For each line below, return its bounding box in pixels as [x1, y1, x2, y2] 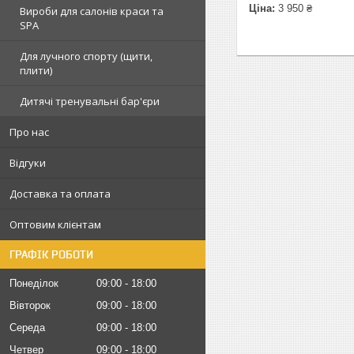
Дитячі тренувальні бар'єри [20, 93, 160, 108]
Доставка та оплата [9, 186, 111, 201]
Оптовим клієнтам [9, 217, 101, 232]
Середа [9, 321, 45, 333]
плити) [20, 62, 52, 77]
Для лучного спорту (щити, [20, 48, 153, 63]
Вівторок [9, 299, 51, 311]
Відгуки [9, 155, 46, 170]
